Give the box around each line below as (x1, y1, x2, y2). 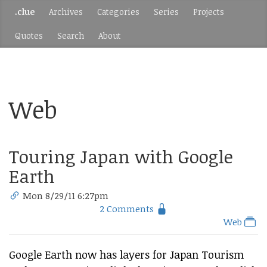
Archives (49, 6, 83, 17)
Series (154, 6, 179, 17)
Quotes (15, 30, 43, 41)
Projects (193, 6, 224, 17)
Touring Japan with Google (9, 144, 233, 169)
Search (57, 30, 84, 41)
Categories (97, 6, 139, 17)
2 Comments (99, 203, 154, 215)
